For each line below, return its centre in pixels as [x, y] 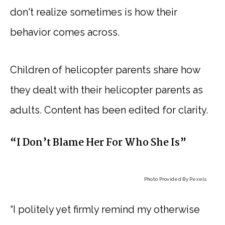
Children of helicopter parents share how [105, 70]
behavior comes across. [65, 32]
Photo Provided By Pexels [175, 179]
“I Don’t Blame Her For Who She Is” [98, 143]
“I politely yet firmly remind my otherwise [105, 209]
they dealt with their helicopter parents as [106, 90]
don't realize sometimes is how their [94, 12]
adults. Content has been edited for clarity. [109, 110]
